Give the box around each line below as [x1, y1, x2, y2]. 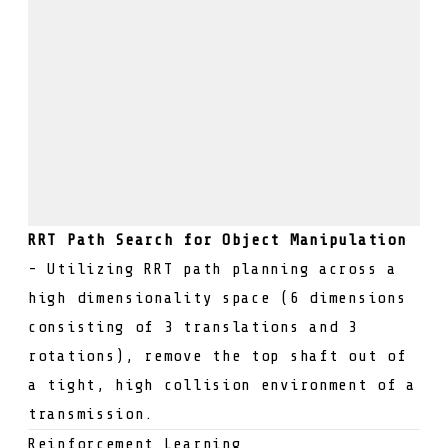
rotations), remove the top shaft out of [28, 347, 407, 366]
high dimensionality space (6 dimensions [28, 289, 407, 308]
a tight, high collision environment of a [28, 376, 417, 395]
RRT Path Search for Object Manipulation [28, 231, 407, 250]
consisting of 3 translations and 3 [28, 318, 358, 337]
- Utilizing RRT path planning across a [28, 260, 397, 279]
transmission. [28, 405, 155, 424]
